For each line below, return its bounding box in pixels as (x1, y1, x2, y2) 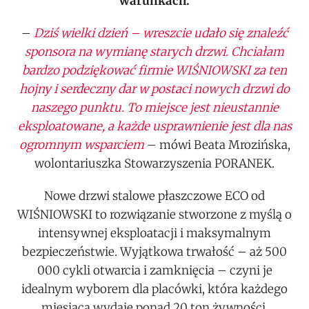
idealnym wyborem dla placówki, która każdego (21, 281, 288, 297)
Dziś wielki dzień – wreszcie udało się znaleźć (33, 25, 288, 41)
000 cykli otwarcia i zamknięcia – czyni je (37, 262, 272, 278)
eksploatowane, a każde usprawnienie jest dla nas (17, 118, 292, 134)
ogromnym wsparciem (19, 137, 144, 152)
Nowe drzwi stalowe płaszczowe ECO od (44, 188, 265, 203)
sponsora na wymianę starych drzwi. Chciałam (25, 43, 284, 59)
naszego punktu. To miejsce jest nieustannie (30, 99, 279, 115)
